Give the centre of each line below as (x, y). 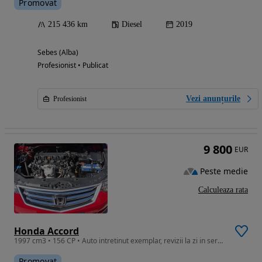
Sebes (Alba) (58, 53)
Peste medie (224, 171)
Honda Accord (46, 231)
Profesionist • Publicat (73, 65)
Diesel (132, 25)
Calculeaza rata (223, 190)
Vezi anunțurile (213, 99)
